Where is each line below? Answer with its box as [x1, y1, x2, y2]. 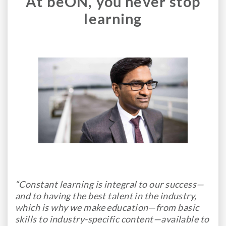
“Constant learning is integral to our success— [15, 179, 204, 190]
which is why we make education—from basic [15, 202, 199, 213]
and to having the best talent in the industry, [15, 190, 197, 202]
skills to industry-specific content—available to [15, 213, 209, 225]
